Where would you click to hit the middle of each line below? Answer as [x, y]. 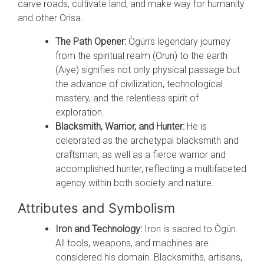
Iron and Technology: [99, 229]
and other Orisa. [50, 18]
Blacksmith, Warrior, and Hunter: [120, 126]
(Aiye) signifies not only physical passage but [148, 70]
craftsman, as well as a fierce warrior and [141, 154]
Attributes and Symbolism [96, 208]
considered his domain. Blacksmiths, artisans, [149, 257]
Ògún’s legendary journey [178, 41]
